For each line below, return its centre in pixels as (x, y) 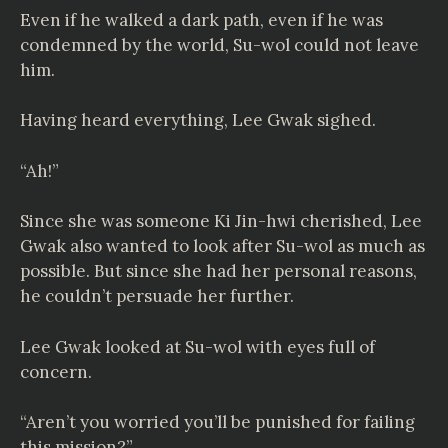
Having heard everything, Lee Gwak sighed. (198, 120)
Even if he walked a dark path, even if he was (201, 19)
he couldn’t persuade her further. (157, 296)
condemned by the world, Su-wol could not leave (219, 44)
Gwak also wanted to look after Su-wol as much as (222, 246)
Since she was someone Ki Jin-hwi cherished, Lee (221, 221)
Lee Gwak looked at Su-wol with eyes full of (197, 346)
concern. (56, 371)
